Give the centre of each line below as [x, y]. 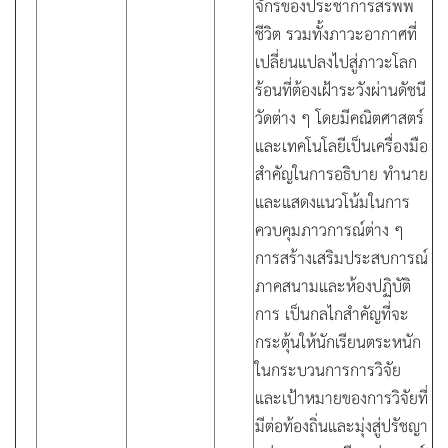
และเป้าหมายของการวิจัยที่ [341, 397]
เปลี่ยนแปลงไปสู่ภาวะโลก [336, 61]
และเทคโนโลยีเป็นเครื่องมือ [341, 145]
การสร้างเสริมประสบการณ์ [341, 257]
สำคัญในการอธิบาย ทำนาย [341, 173]
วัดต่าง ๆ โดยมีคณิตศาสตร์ [339, 117]
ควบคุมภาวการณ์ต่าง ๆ [329, 229]
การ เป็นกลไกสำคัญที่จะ [332, 313]
